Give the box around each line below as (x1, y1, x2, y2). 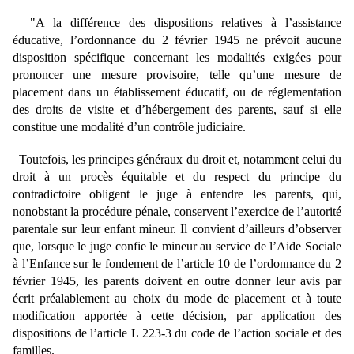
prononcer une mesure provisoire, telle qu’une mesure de (13, 68, 341, 81)
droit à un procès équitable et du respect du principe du (13, 170, 341, 183)
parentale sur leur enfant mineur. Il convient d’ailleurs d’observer (13, 222, 341, 235)
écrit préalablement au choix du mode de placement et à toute (13, 292, 341, 305)
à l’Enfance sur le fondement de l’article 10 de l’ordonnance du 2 (13, 257, 341, 270)
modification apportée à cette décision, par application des (13, 309, 341, 322)
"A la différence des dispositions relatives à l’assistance (13, 16, 341, 29)
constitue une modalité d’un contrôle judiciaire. (13, 120, 246, 134)
